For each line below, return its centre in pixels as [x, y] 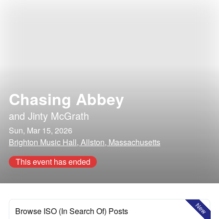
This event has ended [53, 162]
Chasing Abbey [66, 99]
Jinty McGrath [58, 116]
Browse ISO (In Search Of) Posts [72, 211]
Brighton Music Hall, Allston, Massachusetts [85, 142]
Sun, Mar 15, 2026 [41, 130]
